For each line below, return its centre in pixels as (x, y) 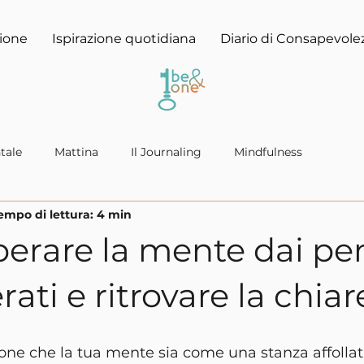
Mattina (76, 152)
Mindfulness (268, 152)
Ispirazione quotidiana (124, 39)
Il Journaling (166, 152)
